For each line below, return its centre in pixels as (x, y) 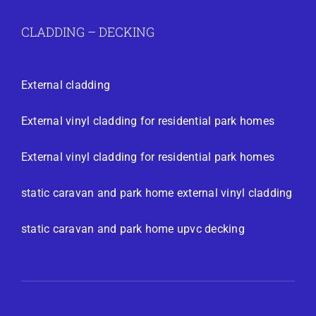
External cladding (66, 85)
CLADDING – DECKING (88, 32)
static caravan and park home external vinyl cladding (157, 193)
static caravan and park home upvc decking (133, 229)
